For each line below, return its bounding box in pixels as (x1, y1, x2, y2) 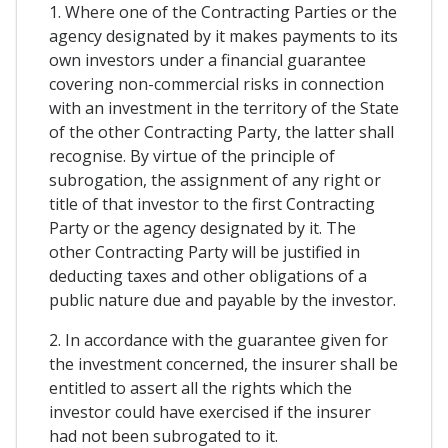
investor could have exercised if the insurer (49, 401, 371, 424)
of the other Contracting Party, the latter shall (49, 121, 394, 144)
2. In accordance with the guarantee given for (49, 329, 388, 352)
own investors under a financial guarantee (49, 49, 366, 72)
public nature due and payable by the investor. (49, 289, 396, 312)
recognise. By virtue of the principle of (49, 145, 335, 168)
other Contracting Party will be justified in (49, 241, 360, 264)
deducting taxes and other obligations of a (49, 265, 367, 288)
